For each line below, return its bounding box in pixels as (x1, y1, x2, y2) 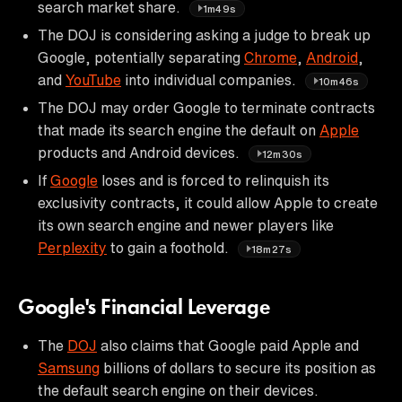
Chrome (244, 49, 297, 65)
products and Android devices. (38, 144, 243, 160)
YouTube (66, 72, 121, 87)
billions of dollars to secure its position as (100, 360, 376, 375)
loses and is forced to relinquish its (98, 172, 329, 188)
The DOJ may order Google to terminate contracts (38, 100, 375, 115)
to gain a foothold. (107, 240, 232, 255)
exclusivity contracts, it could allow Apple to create (38, 195, 378, 210)
